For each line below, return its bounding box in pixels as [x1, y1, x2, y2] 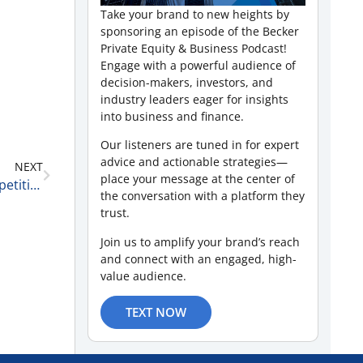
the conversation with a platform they [100, 188, 305, 204]
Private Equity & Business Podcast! [100, 40, 287, 56]
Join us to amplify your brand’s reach [100, 233, 300, 250]
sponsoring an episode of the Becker [100, 23, 299, 39]
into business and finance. [100, 108, 244, 124]
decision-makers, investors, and [100, 74, 273, 90]
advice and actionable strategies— [100, 154, 288, 170]
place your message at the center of [100, 171, 295, 187]
